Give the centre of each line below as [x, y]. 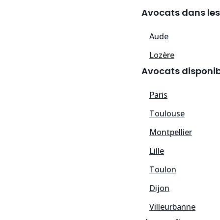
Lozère [162, 55]
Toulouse [167, 114]
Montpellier [171, 132]
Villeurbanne [172, 207]
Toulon [163, 170]
